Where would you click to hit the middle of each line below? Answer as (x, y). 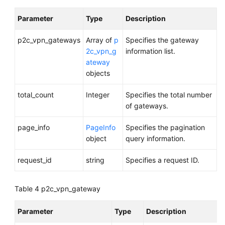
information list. (150, 51)
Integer (98, 95)
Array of (100, 40)
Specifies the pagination (165, 127)
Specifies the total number (169, 95)
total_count (36, 95)
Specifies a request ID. (162, 160)
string (95, 160)
